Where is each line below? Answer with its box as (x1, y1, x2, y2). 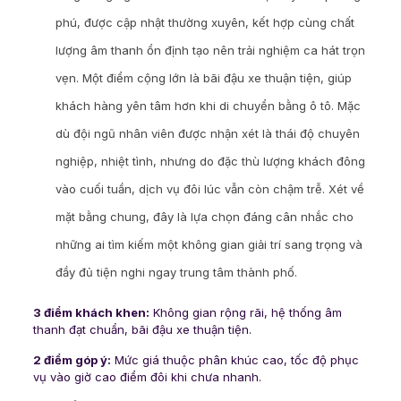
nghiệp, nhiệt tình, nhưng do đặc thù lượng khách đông (55, 154, 365, 169)
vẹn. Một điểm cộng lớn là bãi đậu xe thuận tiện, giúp (55, 71, 352, 86)
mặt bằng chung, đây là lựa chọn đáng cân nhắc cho (55, 209, 354, 225)
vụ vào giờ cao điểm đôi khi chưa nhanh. (32, 370, 261, 385)
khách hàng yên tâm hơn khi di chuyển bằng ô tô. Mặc (55, 98, 361, 114)
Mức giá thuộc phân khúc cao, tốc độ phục (110, 353, 359, 368)
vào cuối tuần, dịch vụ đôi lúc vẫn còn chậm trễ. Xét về (55, 182, 364, 197)
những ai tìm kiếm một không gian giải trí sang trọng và (55, 237, 363, 252)
